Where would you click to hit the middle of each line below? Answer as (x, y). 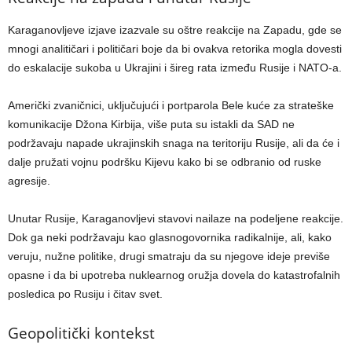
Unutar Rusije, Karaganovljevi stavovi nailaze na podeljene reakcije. (176, 218)
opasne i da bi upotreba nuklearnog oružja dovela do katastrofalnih (174, 275)
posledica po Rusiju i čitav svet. (85, 294)
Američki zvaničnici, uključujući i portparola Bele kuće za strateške (171, 105)
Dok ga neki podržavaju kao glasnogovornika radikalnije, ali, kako (170, 237)
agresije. (29, 181)
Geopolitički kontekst (81, 333)
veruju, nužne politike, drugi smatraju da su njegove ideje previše (169, 256)
